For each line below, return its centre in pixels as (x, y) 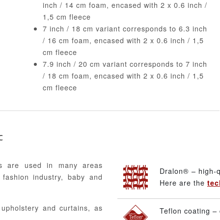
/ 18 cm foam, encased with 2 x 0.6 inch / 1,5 (123, 76)
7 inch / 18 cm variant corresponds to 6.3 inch (125, 28)
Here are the (183, 183)
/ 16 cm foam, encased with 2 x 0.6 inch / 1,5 (123, 40)
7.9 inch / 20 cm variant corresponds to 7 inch (125, 64)
